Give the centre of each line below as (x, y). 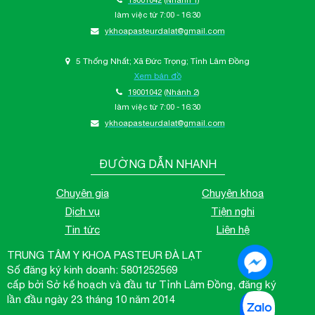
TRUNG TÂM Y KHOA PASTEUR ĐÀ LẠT (105, 255)
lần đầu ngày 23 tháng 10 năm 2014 (91, 299)
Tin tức (82, 229)
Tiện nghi (233, 211)
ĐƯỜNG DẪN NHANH (157, 163)
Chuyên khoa (233, 193)
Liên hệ (233, 229)
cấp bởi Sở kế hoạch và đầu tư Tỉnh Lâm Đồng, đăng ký (142, 284)
